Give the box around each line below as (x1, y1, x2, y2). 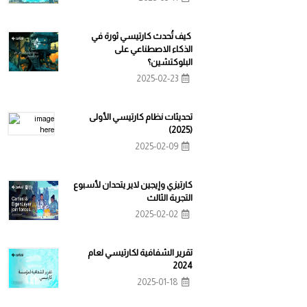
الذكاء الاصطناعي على (114, 44, 193, 54)
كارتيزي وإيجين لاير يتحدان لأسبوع (73, 180, 193, 190)
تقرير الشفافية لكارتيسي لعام (88, 247, 193, 258)
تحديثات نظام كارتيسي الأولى (89, 112, 193, 122)
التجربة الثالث (147, 193, 193, 203)
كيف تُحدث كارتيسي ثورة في (91, 31, 193, 41)
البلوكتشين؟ (147, 57, 193, 67)
